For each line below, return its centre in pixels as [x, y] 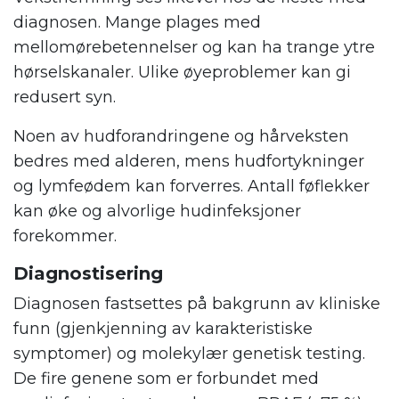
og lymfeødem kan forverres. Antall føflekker [191, 186]
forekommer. [65, 236]
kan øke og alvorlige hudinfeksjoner [157, 211]
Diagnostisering [88, 273]
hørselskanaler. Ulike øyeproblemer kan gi [182, 72]
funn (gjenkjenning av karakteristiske [163, 328]
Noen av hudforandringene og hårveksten [181, 136]
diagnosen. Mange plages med [137, 22]
